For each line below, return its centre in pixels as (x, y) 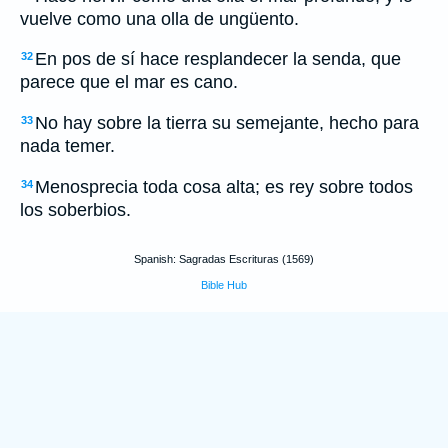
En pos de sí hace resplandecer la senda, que (218, 59)
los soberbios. (75, 209)
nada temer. (67, 146)
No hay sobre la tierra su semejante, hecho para (227, 123)
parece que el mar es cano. (129, 82)
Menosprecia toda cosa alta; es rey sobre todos (224, 186)
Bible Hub (224, 285)
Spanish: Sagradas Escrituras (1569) (224, 259)
